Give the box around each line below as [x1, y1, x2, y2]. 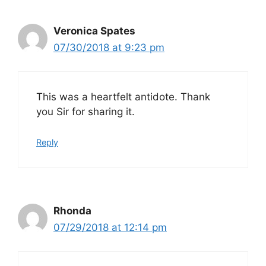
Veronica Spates [53, 24, 135, 37]
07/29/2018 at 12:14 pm [53, 221, 167, 233]
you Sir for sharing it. [36, 106, 135, 118]
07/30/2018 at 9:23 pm [53, 41, 164, 53]
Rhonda [53, 204, 91, 217]
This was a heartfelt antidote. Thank [36, 91, 210, 103]
